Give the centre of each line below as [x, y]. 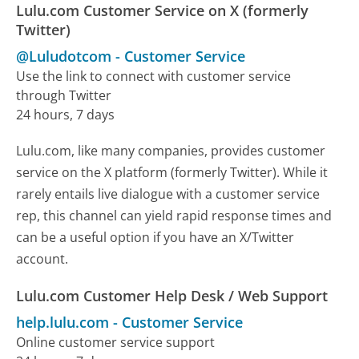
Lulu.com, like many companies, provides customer [171, 150]
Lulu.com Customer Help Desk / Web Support [172, 295]
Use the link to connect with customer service [154, 76]
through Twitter [64, 95]
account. [42, 258]
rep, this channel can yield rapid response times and [174, 215]
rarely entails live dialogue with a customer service [168, 194]
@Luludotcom [64, 56]
